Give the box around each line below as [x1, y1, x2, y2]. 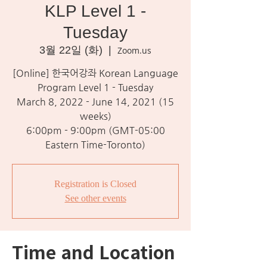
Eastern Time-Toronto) [45, 139, 145, 150]
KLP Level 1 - [45, 2, 146, 20]
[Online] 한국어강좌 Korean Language [13, 67, 178, 79]
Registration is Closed [54, 179, 136, 189]
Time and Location [12, 238, 175, 265]
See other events [64, 193, 126, 203]
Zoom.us [117, 45, 151, 56]
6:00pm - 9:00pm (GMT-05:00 [26, 125, 165, 136]
